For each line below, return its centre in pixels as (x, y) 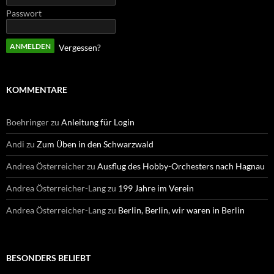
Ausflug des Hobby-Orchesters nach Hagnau (181, 166)
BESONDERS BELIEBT (48, 258)
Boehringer (28, 122)
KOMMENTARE (37, 90)
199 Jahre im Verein (156, 188)
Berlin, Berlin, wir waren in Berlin (181, 210)
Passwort (24, 13)
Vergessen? (80, 48)
